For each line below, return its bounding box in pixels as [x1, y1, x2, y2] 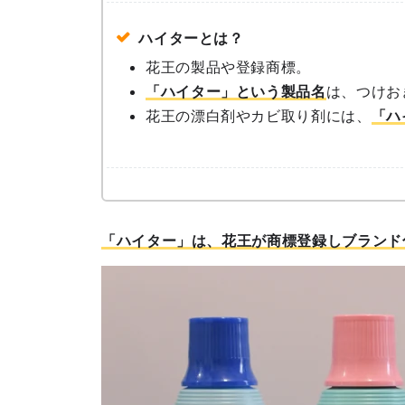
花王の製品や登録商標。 [146, 58, 312, 76]
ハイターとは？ [138, 29, 244, 47]
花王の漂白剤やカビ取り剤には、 [146, 107, 372, 125]
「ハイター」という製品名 [146, 82, 326, 100]
